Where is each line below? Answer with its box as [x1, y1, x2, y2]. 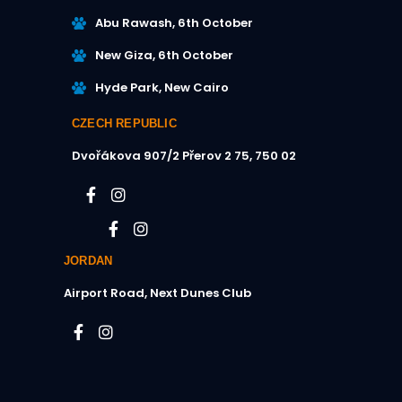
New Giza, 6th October [95, 47, 233, 65]
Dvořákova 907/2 [72, 147, 182, 165]
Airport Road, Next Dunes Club [64, 284, 251, 302]
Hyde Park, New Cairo [95, 79, 229, 97]
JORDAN [64, 254, 113, 268]
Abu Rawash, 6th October [95, 14, 253, 32]
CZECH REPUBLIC [72, 117, 177, 131]
